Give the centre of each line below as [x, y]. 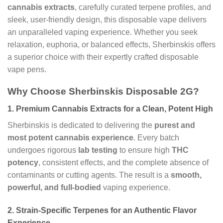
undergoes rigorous [43, 150]
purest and [175, 125]
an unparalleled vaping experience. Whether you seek [103, 32]
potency [23, 162]
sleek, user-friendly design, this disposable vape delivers [107, 19]
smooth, [186, 175]
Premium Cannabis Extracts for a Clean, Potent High [114, 109]
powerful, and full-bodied [54, 187]
